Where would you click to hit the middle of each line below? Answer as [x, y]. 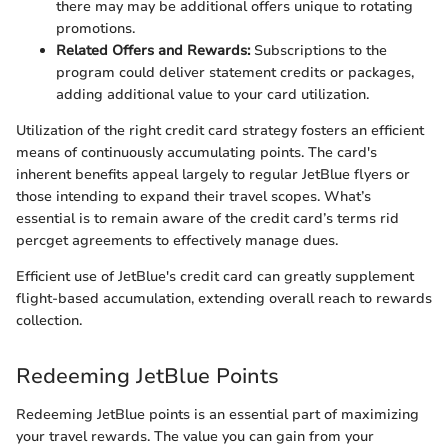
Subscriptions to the [318, 51]
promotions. [95, 29]
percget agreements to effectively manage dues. [177, 241]
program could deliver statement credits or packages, [235, 73]
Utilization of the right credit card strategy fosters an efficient [220, 131]
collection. [49, 321]
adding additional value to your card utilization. [212, 95]
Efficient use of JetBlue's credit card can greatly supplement [215, 277]
